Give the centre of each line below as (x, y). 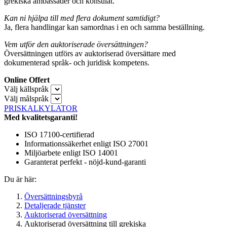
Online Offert (27, 80)
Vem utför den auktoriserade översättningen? (76, 45)
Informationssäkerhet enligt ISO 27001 (86, 144)
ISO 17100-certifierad (59, 135)
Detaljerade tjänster (55, 206)
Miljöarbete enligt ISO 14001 (71, 153)
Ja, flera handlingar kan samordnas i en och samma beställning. (104, 27)
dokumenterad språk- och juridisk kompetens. (77, 63)
